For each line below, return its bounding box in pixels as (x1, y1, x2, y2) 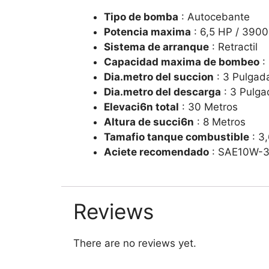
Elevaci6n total (104, 100, 179, 113)
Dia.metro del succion (104, 70, 214, 83)
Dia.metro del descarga (104, 85, 221, 98)
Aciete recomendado (104, 145, 209, 158)
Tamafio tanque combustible (104, 130, 249, 143)
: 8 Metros (194, 115, 246, 128)
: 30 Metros (179, 100, 238, 113)
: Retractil (209, 40, 258, 53)
